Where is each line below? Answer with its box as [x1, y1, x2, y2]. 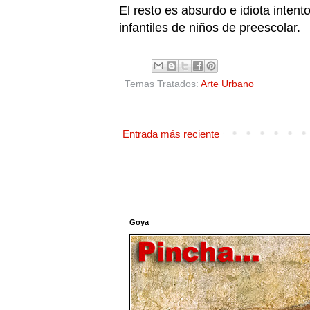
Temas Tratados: [124, 78, 201, 89]
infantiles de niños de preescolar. [118, 20, 300, 35]
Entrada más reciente [122, 127, 219, 140]
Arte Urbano [200, 78, 254, 89]
